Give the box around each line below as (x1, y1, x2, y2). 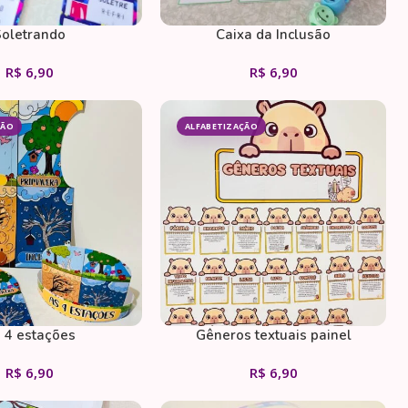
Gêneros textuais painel (195, 326, 352, 344)
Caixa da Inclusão (216, 25, 331, 44)
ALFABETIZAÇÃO (185, 120, 258, 132)
